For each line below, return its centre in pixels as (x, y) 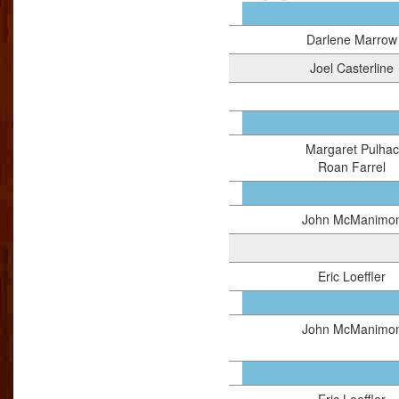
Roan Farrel (352, 167)
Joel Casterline (352, 68)
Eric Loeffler (352, 276)
